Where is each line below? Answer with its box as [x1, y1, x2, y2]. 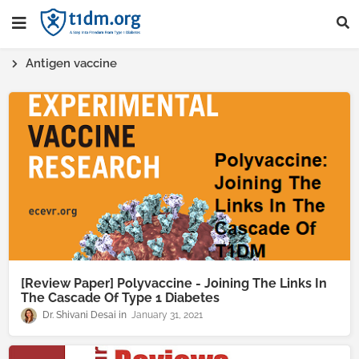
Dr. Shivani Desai [42, 309, 116, 321]
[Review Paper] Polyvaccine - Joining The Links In [21, 276, 327, 291]
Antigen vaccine [26, 56, 117, 71]
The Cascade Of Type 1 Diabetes [21, 290, 220, 305]
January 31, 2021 [131, 309, 203, 321]
